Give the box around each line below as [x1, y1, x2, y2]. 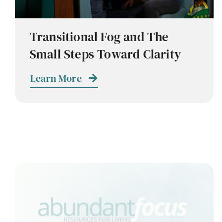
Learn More [30, 71, 82, 86]
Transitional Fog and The [29, 28, 169, 46]
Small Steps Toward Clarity [29, 46, 181, 63]
